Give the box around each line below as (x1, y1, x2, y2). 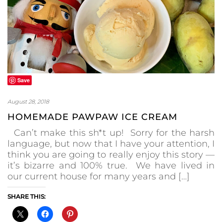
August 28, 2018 (7, 98, 49, 105)
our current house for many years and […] (7, 170, 190, 182)
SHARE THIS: (7, 192, 46, 200)
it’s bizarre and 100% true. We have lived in (7, 160, 215, 171)
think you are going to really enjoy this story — (7, 149, 215, 160)
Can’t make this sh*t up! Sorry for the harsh (7, 127, 215, 138)
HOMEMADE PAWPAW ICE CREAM (7, 111, 177, 122)
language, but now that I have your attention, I (7, 138, 215, 149)
